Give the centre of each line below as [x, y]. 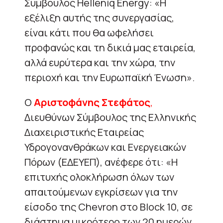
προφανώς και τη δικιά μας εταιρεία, [110, 47]
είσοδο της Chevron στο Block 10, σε [109, 207]
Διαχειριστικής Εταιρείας [84, 132]
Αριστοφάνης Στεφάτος [92, 102]
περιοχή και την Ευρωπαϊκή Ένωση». [110, 77]
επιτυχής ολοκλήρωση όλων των [99, 177]
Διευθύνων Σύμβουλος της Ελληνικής [110, 117]
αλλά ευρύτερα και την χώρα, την [100, 62]
